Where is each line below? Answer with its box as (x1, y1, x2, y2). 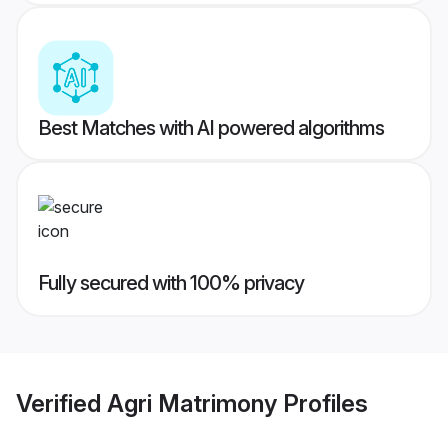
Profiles (277, 388, 368, 418)
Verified (16, 388, 107, 418)
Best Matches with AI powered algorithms (38, 116, 384, 141)
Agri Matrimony (107, 388, 277, 418)
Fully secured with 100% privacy (38, 271, 304, 296)
